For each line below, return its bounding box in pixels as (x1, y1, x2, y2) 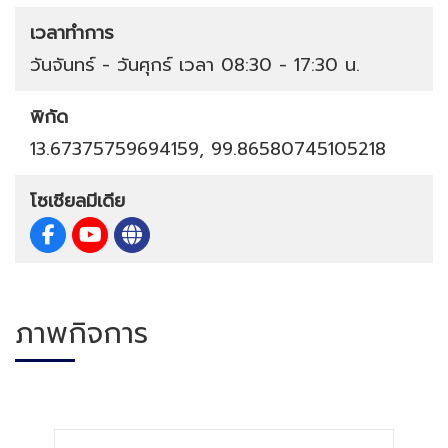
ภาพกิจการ (15, 312, 148, 356)
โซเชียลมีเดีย (30, 187, 125, 216)
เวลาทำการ (30, 19, 114, 48)
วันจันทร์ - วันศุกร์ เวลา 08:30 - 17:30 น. (30, 51, 360, 80)
